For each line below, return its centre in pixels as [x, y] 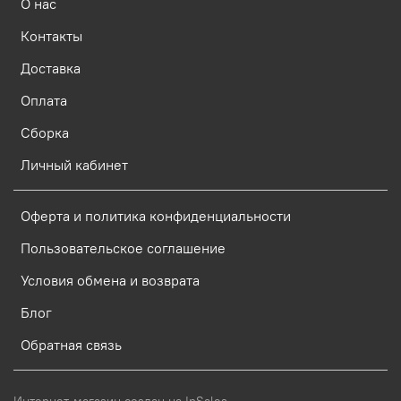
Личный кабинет [74, 165]
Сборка [45, 133]
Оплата [44, 101]
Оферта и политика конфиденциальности [156, 216]
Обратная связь [71, 345]
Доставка [51, 68]
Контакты [51, 36]
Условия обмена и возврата [110, 281]
